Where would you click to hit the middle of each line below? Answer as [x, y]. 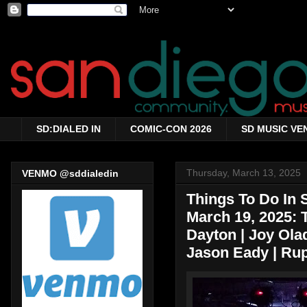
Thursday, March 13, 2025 [244, 172]
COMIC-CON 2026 [171, 129]
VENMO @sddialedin [70, 174]
